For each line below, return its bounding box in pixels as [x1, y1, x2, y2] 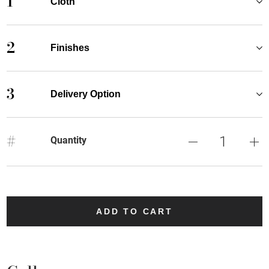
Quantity [50, 134, 86, 146]
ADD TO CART [96, 206, 173, 216]
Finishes [50, 42, 89, 53]
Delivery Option [50, 88, 121, 99]
